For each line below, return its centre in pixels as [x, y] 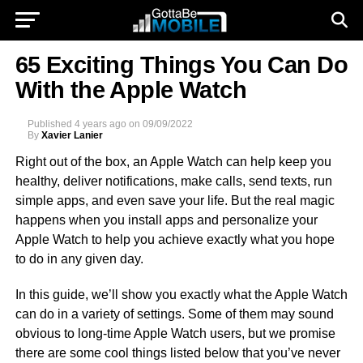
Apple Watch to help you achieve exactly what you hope [175, 239]
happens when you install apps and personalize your [166, 220]
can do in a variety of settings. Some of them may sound [174, 314]
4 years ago [100, 124]
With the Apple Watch [131, 90]
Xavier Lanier [72, 135]
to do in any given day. [79, 259]
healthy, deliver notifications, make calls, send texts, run [173, 181]
